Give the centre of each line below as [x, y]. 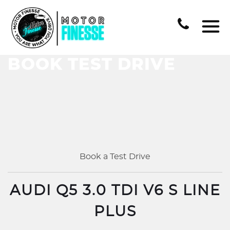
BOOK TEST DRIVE [92, 65]
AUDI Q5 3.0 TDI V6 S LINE [115, 191]
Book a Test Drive [115, 157]
